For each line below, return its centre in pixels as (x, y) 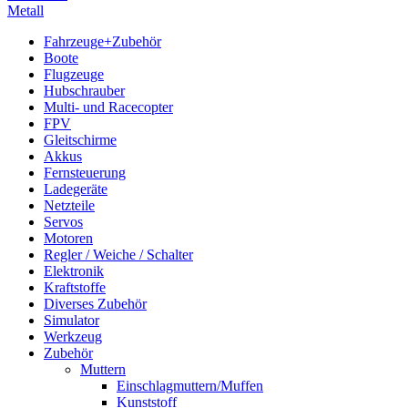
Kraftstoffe (75, 287)
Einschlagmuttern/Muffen (190, 385)
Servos (63, 221)
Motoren (68, 238)
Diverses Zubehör (95, 303)
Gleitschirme (80, 139)
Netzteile (69, 205)
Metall (25, 10)
